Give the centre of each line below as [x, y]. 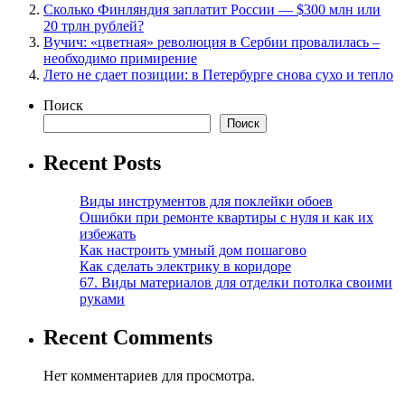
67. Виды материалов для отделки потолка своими [236, 283]
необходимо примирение [120, 59]
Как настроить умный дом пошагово [193, 250]
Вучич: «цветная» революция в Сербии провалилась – [212, 42]
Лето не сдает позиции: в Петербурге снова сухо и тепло [218, 75]
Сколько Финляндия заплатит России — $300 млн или [212, 10]
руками [102, 299]
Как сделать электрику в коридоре [185, 267]
